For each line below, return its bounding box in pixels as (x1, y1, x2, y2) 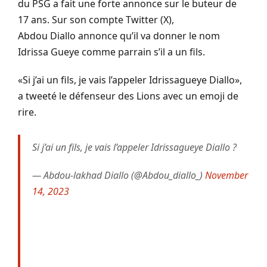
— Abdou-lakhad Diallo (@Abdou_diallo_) (32, 168, 205, 182)
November (205, 168, 248, 182)
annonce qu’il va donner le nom (76, 29, 220, 42)
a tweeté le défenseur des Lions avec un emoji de (18, 89, 238, 103)
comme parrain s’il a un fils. (79, 45, 205, 58)
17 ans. (18, 13, 49, 26)
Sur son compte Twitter (49, 13, 160, 26)
